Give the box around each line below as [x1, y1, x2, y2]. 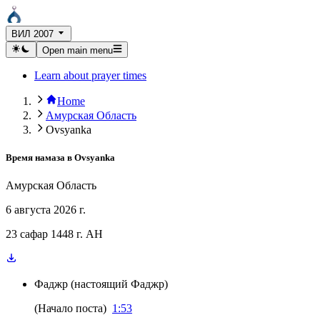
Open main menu [41, 44, 113, 56]
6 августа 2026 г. [6, 204, 86, 216]
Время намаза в [6, 151, 72, 163]
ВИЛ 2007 [11, 29, 54, 40]
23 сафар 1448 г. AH [6, 228, 103, 240]
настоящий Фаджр [74, 278, 164, 290]
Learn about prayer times [34, 69, 146, 81]
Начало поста [38, 302, 103, 314]
